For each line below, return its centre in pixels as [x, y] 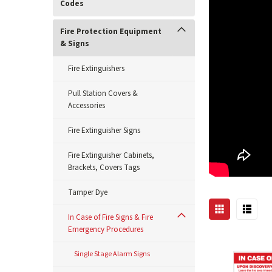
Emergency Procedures [106, 229]
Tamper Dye [88, 192]
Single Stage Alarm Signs [112, 254]
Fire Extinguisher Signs [104, 131]
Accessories [87, 106]
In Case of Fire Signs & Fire [110, 217]
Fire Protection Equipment [111, 32]
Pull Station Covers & [103, 93]
